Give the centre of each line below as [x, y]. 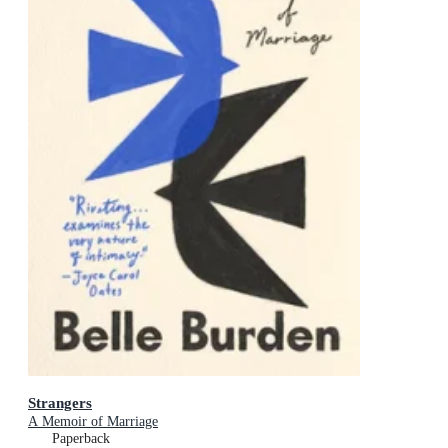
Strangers [60, 402]
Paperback [81, 438]
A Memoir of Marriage [93, 421]
